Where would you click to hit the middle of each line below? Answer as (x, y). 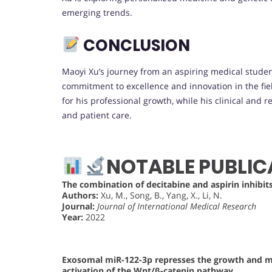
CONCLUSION (135, 45)
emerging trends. (97, 12)
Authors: (80, 195)
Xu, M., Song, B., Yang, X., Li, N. (160, 195)
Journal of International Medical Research (177, 206)
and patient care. (97, 115)
